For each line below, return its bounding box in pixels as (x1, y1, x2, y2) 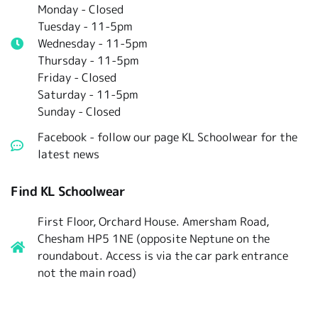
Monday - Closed (37, 1, 124, 18)
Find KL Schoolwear (11, 182, 125, 201)
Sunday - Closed (37, 104, 121, 120)
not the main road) (37, 265, 136, 281)
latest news (37, 146, 99, 163)
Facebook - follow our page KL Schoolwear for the (37, 129, 297, 146)
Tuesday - (37, 18, 91, 35)
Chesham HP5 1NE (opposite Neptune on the (37, 231, 270, 247)
